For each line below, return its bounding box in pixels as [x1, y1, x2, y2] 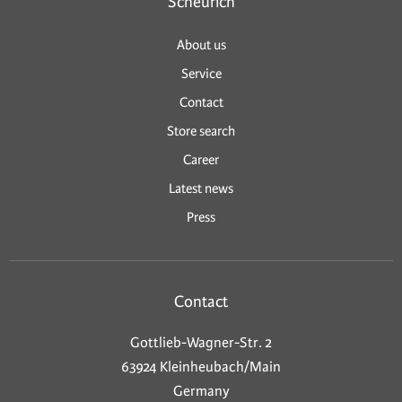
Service [180, 66, 222, 83]
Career [183, 152, 219, 169]
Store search [167, 123, 235, 140]
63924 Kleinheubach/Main [121, 358, 281, 376]
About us [176, 37, 226, 54]
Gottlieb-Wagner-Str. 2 [130, 334, 272, 352]
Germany [172, 382, 230, 400]
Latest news [169, 180, 233, 197]
